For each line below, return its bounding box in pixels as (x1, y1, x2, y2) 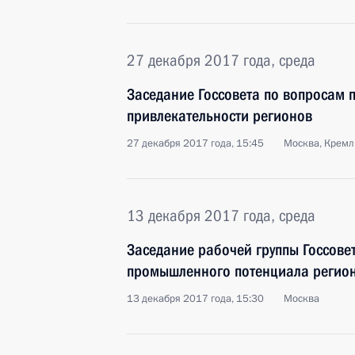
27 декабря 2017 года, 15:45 (127, 136, 264, 151)
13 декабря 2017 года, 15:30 (127, 292, 264, 306)
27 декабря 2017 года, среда (127, 51, 315, 70)
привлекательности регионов (127, 106, 312, 125)
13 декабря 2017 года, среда (127, 206, 315, 225)
